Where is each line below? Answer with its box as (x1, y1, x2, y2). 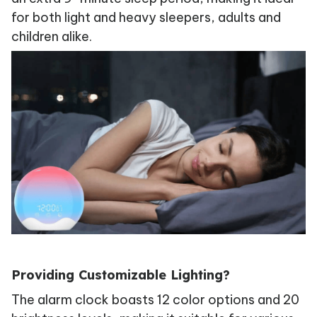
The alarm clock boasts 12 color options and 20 (11, 292, 299, 309)
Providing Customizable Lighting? (11, 266, 230, 283)
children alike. (11, 28, 92, 45)
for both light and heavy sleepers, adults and (11, 9, 281, 26)
